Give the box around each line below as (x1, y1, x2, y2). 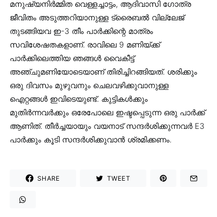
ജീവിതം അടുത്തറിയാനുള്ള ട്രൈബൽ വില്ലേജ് (10, 13, 184, 23)
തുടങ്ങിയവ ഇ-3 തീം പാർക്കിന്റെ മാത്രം (10, 26, 153, 36)
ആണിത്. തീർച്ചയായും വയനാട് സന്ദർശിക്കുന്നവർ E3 (10, 121, 204, 131)
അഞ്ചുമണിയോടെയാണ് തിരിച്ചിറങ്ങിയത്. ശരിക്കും (10, 67, 197, 77)
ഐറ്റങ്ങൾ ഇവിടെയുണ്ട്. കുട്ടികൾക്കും (10, 94, 148, 104)
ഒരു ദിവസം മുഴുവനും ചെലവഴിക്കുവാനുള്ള (10, 80, 169, 91)
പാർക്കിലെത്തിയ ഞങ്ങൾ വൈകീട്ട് (10, 53, 134, 63)
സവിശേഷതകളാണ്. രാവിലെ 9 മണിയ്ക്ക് (10, 40, 160, 50)
